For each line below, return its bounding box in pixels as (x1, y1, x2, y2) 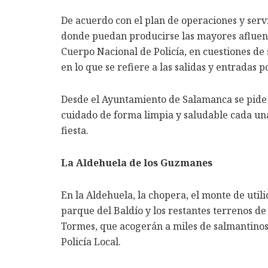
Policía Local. (61, 235, 121, 249)
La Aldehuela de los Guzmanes (61, 156, 217, 170)
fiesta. (61, 124, 89, 138)
